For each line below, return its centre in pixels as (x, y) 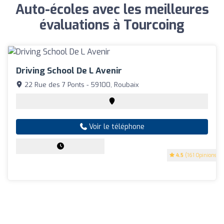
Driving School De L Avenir (69, 70)
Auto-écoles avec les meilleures (112, 10)
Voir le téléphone (115, 126)
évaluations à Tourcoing (112, 25)
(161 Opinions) (201, 155)
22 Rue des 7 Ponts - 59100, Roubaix (81, 84)
